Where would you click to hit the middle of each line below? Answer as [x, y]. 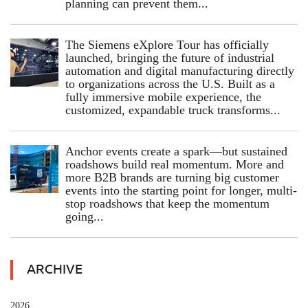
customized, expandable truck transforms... [173, 110]
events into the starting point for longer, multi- [181, 190]
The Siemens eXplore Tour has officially [167, 44]
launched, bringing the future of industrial [170, 57]
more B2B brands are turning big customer [172, 177]
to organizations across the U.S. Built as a [170, 84]
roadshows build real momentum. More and [175, 164]
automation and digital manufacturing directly [180, 70]
